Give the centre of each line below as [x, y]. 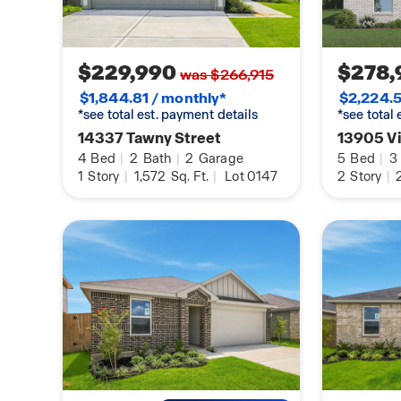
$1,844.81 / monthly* [154, 98]
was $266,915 [227, 75]
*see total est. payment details [168, 115]
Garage [220, 159]
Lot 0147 [251, 177]
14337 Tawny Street [150, 138]
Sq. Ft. [188, 177]
